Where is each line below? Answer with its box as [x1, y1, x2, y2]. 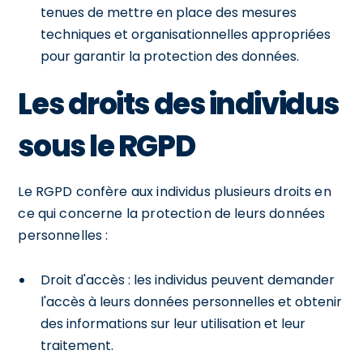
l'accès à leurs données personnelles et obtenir [41, 292, 343, 311]
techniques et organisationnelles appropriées [41, 24, 331, 44]
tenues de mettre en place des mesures [41, 2, 297, 22]
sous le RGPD [18, 125, 195, 167]
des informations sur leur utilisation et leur [41, 314, 306, 333]
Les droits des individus [18, 83, 339, 125]
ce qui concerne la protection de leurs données [18, 203, 326, 223]
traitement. [41, 335, 114, 355]
